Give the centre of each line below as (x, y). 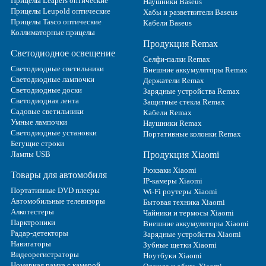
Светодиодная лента (45, 100)
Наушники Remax (172, 123)
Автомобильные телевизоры (58, 201)
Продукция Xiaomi (181, 154)
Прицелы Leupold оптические (61, 11)
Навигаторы (31, 243)
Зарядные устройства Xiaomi (192, 234)
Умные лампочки (39, 122)
